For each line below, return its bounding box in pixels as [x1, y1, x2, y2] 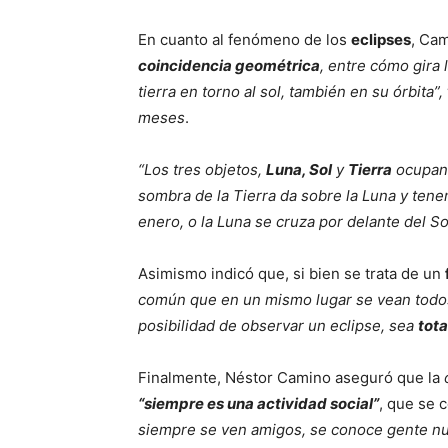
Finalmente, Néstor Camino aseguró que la [138, 368, 444, 387]
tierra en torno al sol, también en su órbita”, [138, 82, 443, 101]
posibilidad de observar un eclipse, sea [138, 316, 418, 335]
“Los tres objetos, [138, 160, 266, 179]
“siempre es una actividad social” [138, 394, 379, 413]
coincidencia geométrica [138, 56, 320, 75]
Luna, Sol [266, 160, 332, 179]
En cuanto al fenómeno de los [138, 30, 351, 49]
